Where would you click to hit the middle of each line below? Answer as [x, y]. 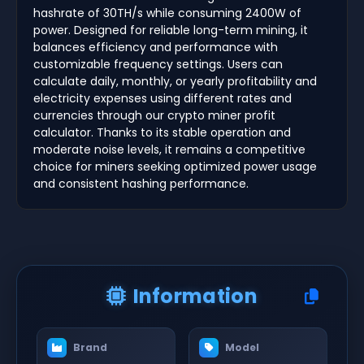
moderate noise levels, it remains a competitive [169, 149]
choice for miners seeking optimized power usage [175, 166]
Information [195, 296]
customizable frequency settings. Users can [158, 64]
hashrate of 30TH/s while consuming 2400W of [167, 13]
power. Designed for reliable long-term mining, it [171, 30]
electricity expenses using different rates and [162, 98]
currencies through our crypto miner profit [154, 115]
